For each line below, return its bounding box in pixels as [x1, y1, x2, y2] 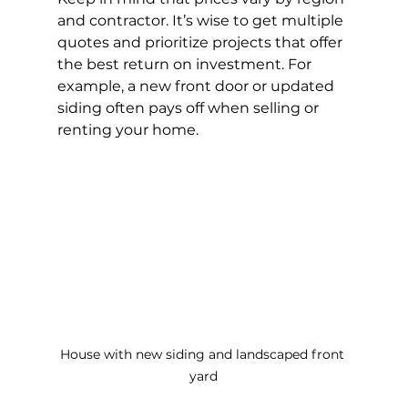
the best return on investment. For [56, 56, 315, 74]
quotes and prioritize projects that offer [56, 34, 346, 52]
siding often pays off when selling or [56, 99, 322, 117]
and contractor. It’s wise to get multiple [56, 12, 347, 30]
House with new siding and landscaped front [59, 345, 348, 362]
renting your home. [56, 121, 199, 139]
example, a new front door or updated [56, 77, 338, 96]
